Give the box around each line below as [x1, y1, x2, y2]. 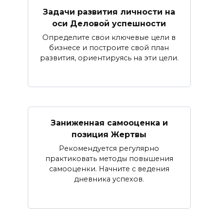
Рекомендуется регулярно [59, 144, 159, 153]
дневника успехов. [74, 174, 144, 183]
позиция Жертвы [72, 129, 146, 139]
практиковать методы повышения [45, 154, 173, 163]
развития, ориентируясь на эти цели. [39, 53, 179, 62]
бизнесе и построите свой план [49, 43, 169, 52]
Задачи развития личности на [43, 7, 175, 17]
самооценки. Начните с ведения [49, 164, 169, 173]
